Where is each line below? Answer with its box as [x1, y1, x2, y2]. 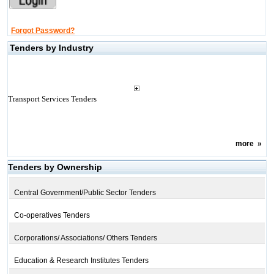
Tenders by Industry [9, 43, 94, 53]
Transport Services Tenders [7, 94, 97, 103]
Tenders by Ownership [7, 162, 102, 172]
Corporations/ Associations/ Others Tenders [13, 234, 157, 242]
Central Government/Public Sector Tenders [13, 188, 156, 197]
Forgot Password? [10, 26, 75, 35]
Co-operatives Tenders [13, 211, 90, 220]
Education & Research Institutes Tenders [13, 256, 149, 265]
